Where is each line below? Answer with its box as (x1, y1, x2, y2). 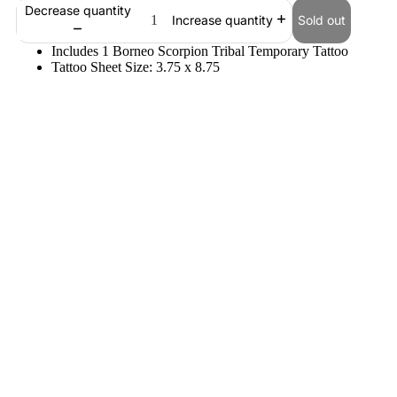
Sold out (298, 12, 346, 27)
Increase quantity (171, 12, 273, 28)
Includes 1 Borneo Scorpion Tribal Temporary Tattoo (51, 43, 348, 58)
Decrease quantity (24, 2, 131, 18)
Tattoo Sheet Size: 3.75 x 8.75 (51, 59, 220, 74)
